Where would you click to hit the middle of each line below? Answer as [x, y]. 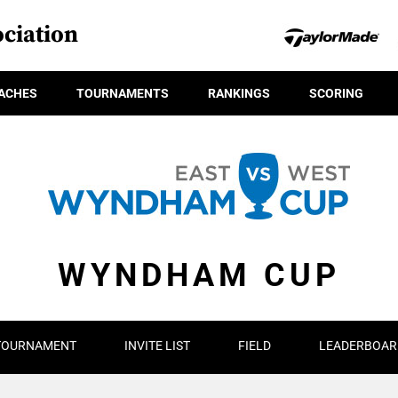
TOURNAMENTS [123, 93]
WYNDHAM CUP [199, 275]
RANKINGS [239, 93]
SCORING [336, 93]
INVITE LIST [157, 346]
